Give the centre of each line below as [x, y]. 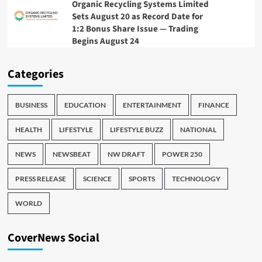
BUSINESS [31, 105]
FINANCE [213, 105]
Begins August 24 [105, 42]
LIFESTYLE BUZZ [136, 130]
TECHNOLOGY [196, 179]
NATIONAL [198, 130]
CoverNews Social [53, 238]
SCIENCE [97, 179]
